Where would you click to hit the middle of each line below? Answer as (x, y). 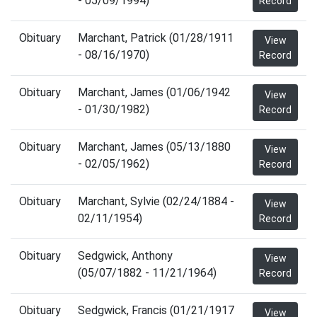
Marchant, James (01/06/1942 (154, 92)
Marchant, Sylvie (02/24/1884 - (156, 201)
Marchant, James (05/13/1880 (154, 147)
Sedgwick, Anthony (125, 256)
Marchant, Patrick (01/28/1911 (156, 38)
